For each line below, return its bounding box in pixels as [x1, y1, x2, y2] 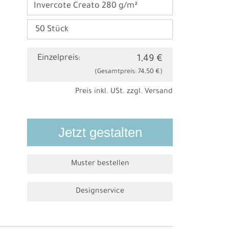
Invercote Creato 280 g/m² [33, 2, 138, 11]
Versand [144, 88, 173, 97]
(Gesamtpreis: [94, 68, 138, 76]
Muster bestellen [71, 160, 129, 169]
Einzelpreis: [37, 54, 81, 63]
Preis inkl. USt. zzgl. [75, 88, 145, 97]
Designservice [76, 188, 125, 196]
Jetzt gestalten [58, 125, 142, 140]
